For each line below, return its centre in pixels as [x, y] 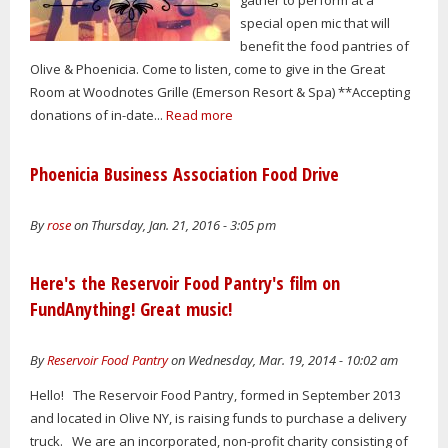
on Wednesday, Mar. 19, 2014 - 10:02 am [283, 360]
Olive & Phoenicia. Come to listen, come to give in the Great [207, 68]
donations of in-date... [98, 114]
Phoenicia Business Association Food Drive [184, 173]
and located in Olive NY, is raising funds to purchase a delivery [218, 417]
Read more [199, 114]
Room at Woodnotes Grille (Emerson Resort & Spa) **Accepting [220, 91]
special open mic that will [315, 22]
